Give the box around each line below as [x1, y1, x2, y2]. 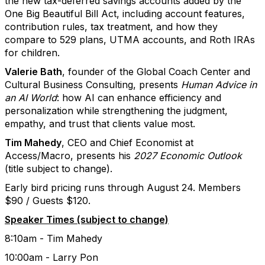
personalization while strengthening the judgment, [5, 105, 228, 117]
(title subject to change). [5, 163, 112, 174]
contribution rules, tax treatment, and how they [5, 21, 218, 33]
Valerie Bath [5, 66, 62, 77]
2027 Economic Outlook [134, 150, 242, 161]
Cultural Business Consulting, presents [5, 79, 181, 91]
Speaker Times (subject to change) [5, 214, 169, 225]
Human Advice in [181, 79, 257, 91]
